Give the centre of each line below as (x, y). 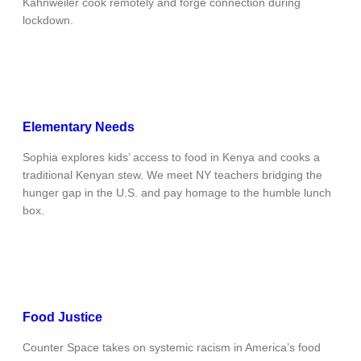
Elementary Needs (79, 127)
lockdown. (48, 21)
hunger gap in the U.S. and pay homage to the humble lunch (177, 193)
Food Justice (62, 317)
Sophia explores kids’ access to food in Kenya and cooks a (171, 158)
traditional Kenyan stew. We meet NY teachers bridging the (172, 175)
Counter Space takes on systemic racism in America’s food (172, 348)
